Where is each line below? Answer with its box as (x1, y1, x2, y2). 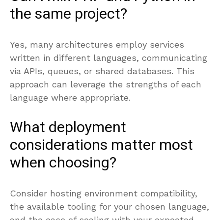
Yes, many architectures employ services (10, 39, 184, 50)
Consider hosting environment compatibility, (10, 188, 197, 198)
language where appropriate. (10, 92, 131, 103)
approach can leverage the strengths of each (10, 79, 201, 89)
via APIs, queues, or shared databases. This (10, 65, 194, 76)
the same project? (10, 3, 127, 25)
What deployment (10, 116, 126, 138)
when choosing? (10, 152, 116, 174)
